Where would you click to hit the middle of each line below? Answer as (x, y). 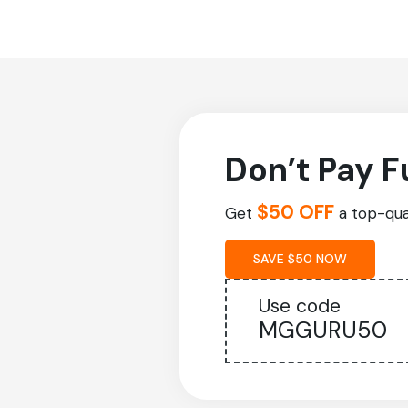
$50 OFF (295, 212)
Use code (299, 306)
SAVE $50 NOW (300, 258)
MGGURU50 (322, 330)
